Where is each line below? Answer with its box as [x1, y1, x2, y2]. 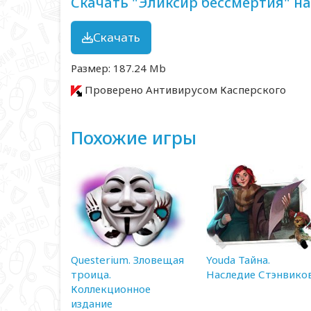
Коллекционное [71, 281, 151, 296]
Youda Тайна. [206, 252, 270, 267]
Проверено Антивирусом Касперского [82, 83, 286, 96]
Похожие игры [71, 125, 196, 150]
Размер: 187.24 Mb [71, 61, 166, 75]
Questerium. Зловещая [71, 252, 184, 267]
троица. [71, 267, 111, 281]
